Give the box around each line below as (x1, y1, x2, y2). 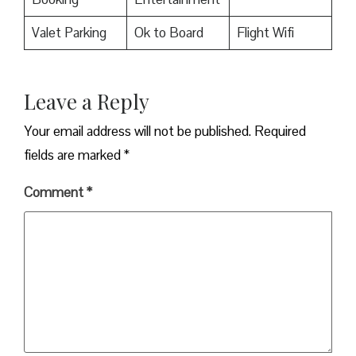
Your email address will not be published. (24, 122, 251, 141)
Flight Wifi (236, 24, 294, 42)
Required (254, 122, 306, 141)
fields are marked (24, 146, 124, 164)
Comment (24, 184, 87, 202)
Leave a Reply (24, 87, 149, 116)
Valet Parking (31, 24, 106, 42)
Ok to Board (133, 24, 203, 42)
